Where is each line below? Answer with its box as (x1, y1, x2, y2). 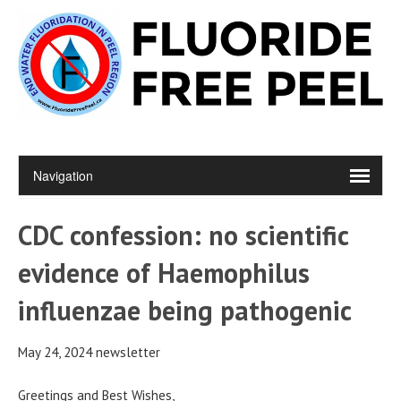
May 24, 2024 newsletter (18, 343, 160, 361)
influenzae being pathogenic (18, 292, 352, 328)
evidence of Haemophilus (18, 254, 310, 290)
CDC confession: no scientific (18, 217, 348, 252)
